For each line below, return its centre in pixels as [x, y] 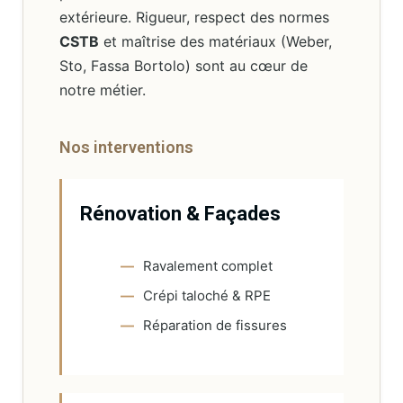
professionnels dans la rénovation [174, 22]
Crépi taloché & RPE [207, 325]
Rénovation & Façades [180, 243]
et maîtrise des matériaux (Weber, [215, 71]
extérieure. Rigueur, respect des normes [194, 46]
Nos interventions [126, 176]
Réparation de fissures [215, 354]
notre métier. [103, 119]
